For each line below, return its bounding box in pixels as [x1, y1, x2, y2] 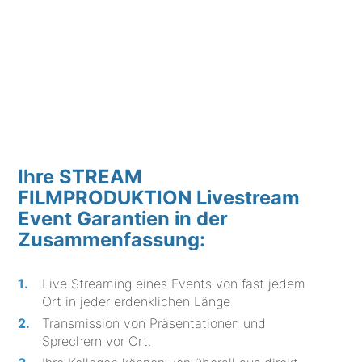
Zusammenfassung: [18, 227, 206, 251]
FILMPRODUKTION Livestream [18, 185, 301, 209]
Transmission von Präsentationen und [42, 314, 267, 331]
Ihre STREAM [18, 164, 143, 188]
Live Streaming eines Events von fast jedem [42, 275, 306, 292]
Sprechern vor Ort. [42, 332, 152, 349]
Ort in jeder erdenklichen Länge [42, 293, 231, 309]
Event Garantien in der [18, 206, 229, 230]
